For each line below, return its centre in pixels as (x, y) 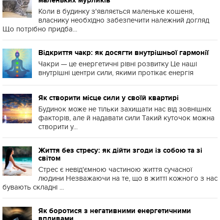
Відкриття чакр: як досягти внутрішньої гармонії (124, 53)
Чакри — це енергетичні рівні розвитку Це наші (118, 64)
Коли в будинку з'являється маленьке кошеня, (116, 11)
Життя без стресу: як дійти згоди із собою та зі (120, 150)
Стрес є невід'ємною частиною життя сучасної (115, 169)
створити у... (58, 127)
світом (49, 158)
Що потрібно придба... (40, 29)
